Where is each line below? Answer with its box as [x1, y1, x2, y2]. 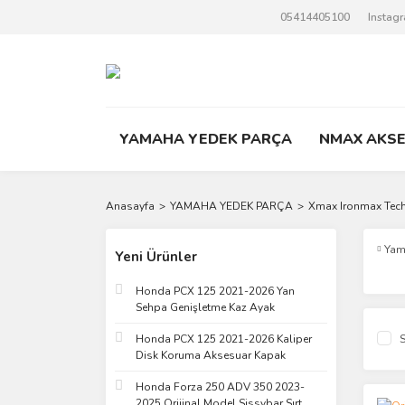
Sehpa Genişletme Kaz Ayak [136, 300, 275, 315]
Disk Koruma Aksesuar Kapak [136, 348, 286, 363]
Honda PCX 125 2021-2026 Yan [136, 284, 295, 298]
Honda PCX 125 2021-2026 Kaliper [136, 332, 312, 346]
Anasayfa [106, 199, 155, 213]
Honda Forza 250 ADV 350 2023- [136, 380, 305, 394]
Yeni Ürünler [115, 248, 197, 266]
